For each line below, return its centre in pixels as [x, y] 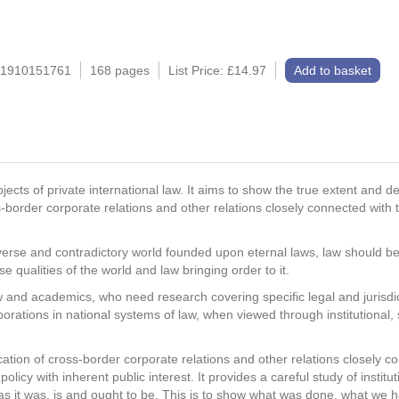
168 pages [120, 70]
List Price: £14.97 [217, 70]
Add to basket [333, 70]
